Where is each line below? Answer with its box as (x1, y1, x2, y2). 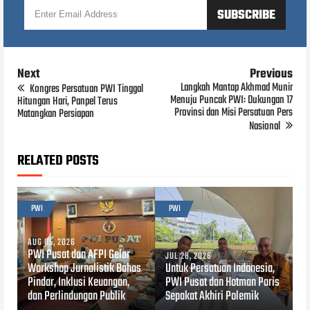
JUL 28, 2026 (165, 249, 212, 264)
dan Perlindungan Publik (28, 286, 126, 307)
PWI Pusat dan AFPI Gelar (28, 245, 131, 266)
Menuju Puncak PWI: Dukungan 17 (170, 91, 293, 110)
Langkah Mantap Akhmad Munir (180, 79, 293, 98)
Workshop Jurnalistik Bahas (28, 259, 142, 280)
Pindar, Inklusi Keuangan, (28, 273, 130, 293)
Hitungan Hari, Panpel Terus (17, 93, 118, 111)
